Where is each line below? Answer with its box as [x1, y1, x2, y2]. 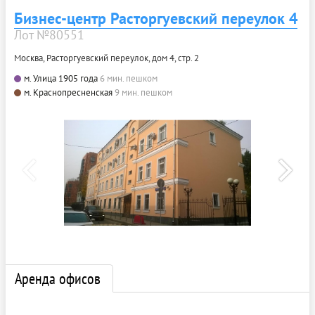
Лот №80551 [14, 27, 84, 44]
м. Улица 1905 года [24, 72, 98, 85]
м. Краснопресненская [24, 86, 112, 99]
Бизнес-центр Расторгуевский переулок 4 [14, 8, 297, 29]
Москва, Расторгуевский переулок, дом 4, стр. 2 [14, 52, 199, 65]
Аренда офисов [15, 269, 101, 288]
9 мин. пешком [115, 86, 172, 99]
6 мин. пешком [100, 72, 157, 85]
